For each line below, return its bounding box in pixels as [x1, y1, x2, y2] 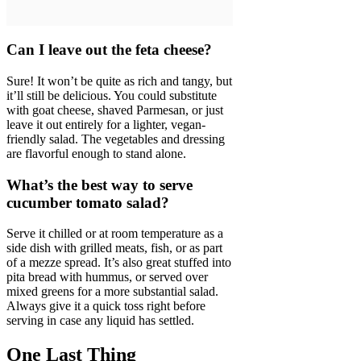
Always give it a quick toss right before [6, 299, 205, 313]
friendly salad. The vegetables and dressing [6, 131, 225, 146]
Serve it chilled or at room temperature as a [6, 226, 223, 241]
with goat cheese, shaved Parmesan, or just [6, 102, 223, 117]
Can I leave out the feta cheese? [6, 41, 212, 59]
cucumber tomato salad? [6, 193, 169, 211]
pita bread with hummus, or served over [6, 270, 208, 284]
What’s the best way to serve [6, 176, 193, 193]
